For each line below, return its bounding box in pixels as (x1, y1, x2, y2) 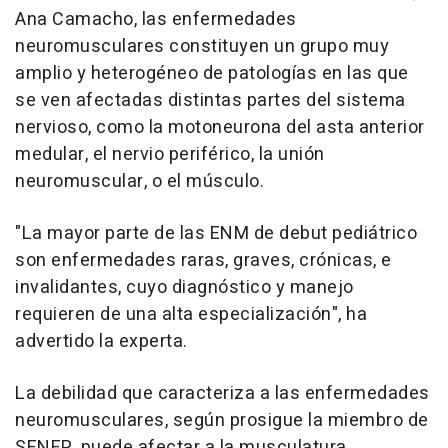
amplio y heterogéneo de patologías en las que (15, 59, 409, 87)
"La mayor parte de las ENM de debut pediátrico (15, 219, 417, 247)
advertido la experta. (15, 327, 188, 355)
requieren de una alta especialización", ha (15, 300, 367, 328)
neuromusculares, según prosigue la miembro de (15, 406, 429, 434)
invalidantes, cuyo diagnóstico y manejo (15, 273, 354, 301)
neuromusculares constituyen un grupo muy (15, 32, 389, 60)
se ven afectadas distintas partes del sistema (15, 86, 406, 114)
